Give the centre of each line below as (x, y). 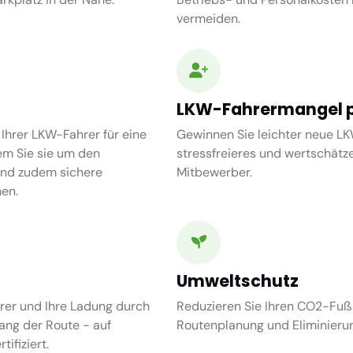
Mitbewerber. (214, 172)
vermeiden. (208, 18)
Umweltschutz (238, 281)
